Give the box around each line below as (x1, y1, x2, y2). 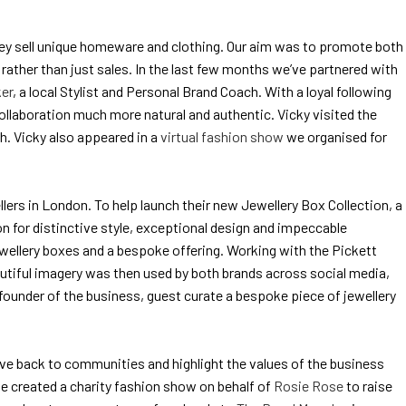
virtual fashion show (160, 128, 284, 145)
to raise (343, 377, 392, 394)
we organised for (284, 128, 387, 145)
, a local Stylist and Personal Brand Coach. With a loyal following (13, 82, 391, 100)
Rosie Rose (274, 377, 343, 394)
